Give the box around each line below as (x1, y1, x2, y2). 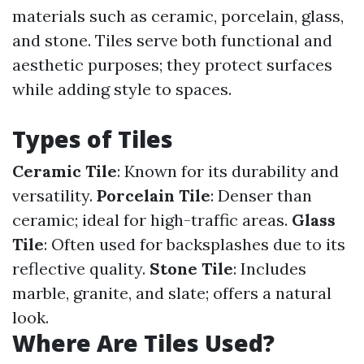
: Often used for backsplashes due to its (44, 234, 345, 254)
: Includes (233, 258, 306, 279)
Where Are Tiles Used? (12, 327, 275, 358)
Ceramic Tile (12, 161, 117, 181)
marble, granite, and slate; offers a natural (12, 283, 331, 303)
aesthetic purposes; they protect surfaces (12, 54, 332, 75)
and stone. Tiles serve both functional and (12, 30, 332, 50)
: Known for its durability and (117, 161, 339, 181)
